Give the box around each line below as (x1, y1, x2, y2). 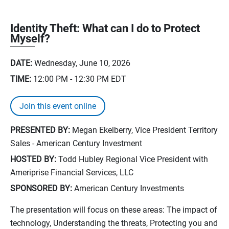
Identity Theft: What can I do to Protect (10, 21, 200, 35)
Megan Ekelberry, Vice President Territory (70, 125, 218, 135)
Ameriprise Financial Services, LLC (10, 167, 133, 177)
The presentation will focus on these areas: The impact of (10, 204, 217, 215)
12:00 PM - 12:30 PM (33, 74, 109, 84)
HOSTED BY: (10, 154, 56, 164)
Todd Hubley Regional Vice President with (56, 154, 208, 164)
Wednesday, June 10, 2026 (34, 58, 130, 68)
